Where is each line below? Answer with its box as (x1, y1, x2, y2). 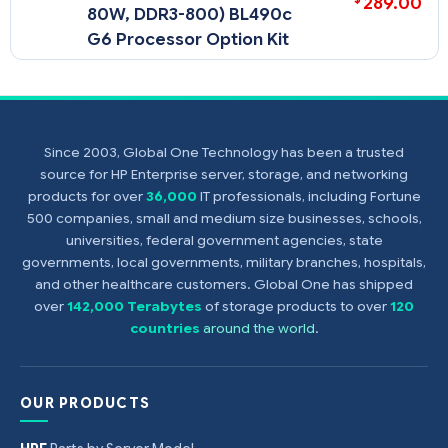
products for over (27, 188, 146, 206)
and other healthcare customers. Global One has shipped (35, 276, 413, 294)
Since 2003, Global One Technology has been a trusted (44, 144, 404, 162)
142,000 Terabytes (67, 298, 202, 316)
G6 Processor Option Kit (87, 29, 290, 51)
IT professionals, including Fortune (196, 188, 421, 206)
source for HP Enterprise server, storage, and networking (40, 166, 408, 184)
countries (129, 320, 200, 338)
